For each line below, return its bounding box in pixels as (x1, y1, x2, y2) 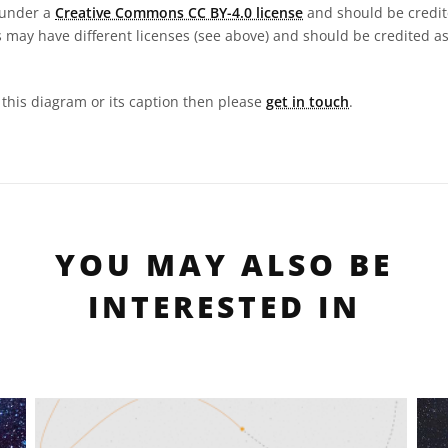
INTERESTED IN (87, 286, 361, 327)
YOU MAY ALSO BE (55, 244, 393, 285)
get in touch (266, 92, 349, 111)
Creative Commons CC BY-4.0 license (55, 3, 303, 22)
